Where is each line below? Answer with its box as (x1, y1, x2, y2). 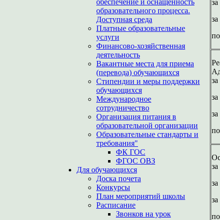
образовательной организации (96, 121, 198, 130)
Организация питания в (96, 112, 176, 121)
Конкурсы (96, 183, 130, 192)
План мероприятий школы (96, 192, 185, 200)
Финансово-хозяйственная (96, 42, 185, 50)
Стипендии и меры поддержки (96, 77, 200, 85)
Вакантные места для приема (96, 59, 194, 68)
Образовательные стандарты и (96, 130, 198, 138)
